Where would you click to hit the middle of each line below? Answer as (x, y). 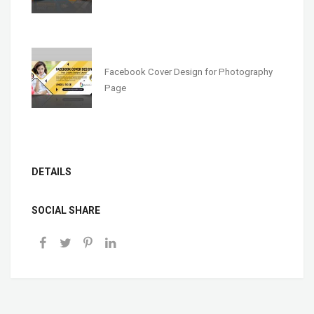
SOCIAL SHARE (66, 210)
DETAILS (52, 171)
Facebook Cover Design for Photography (188, 71)
